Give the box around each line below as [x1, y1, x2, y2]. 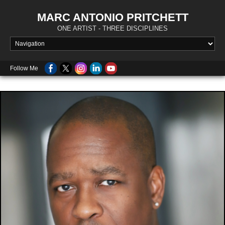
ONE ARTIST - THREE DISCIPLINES [57, 25, 168, 32]
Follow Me [10, 65, 38, 72]
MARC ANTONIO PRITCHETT [37, 11, 188, 24]
